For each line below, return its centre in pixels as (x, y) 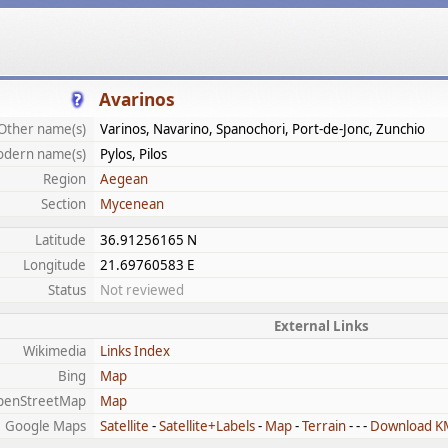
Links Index (135, 351)
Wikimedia (54, 351)
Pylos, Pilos (133, 154)
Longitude (54, 265)
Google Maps (45, 426)
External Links (321, 326)
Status (67, 290)
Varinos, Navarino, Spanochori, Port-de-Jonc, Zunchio (262, 129)
